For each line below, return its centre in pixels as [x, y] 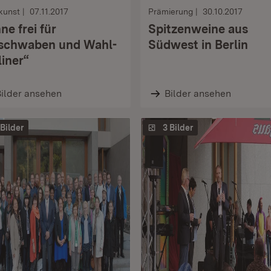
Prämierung [171, 11]
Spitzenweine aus [198, 29]
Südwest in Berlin [198, 45]
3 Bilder [178, 128]
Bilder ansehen [198, 93]
